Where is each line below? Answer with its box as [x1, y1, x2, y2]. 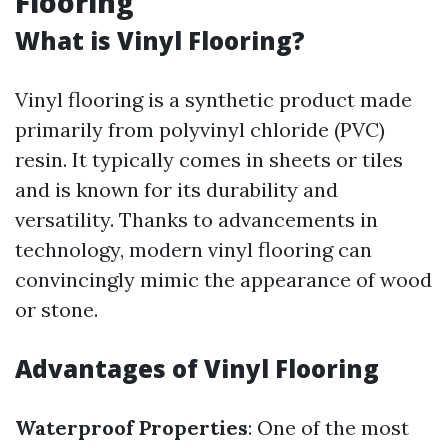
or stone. [15, 297, 98, 322]
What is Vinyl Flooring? [15, 24, 305, 57]
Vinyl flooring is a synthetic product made [15, 87, 412, 112]
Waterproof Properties [15, 415, 248, 440]
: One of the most [248, 415, 409, 440]
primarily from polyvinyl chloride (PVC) [15, 117, 385, 142]
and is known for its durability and [15, 177, 338, 202]
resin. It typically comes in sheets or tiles [15, 147, 403, 172]
